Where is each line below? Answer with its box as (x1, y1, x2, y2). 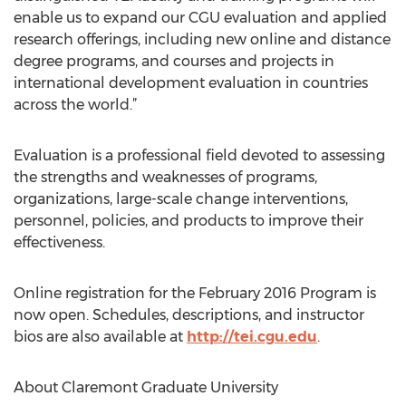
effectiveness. (14, 234, 105, 251)
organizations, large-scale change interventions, (14, 190, 348, 208)
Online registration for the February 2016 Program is (14, 285, 376, 302)
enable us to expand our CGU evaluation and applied (14, 9, 387, 26)
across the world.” (14, 96, 137, 113)
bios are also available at (14, 328, 187, 345)
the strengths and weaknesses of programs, (14, 169, 317, 186)
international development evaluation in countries (14, 74, 368, 92)
